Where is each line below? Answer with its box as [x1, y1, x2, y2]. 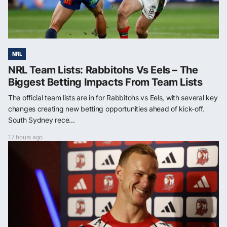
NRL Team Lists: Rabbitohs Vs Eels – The [8, 64, 198, 77]
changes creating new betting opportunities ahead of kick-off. [8, 104, 205, 113]
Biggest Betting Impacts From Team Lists [8, 76, 203, 89]
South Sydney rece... [8, 116, 75, 125]
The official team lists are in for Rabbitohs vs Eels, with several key [8, 93, 218, 102]
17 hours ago [8, 133, 43, 141]
